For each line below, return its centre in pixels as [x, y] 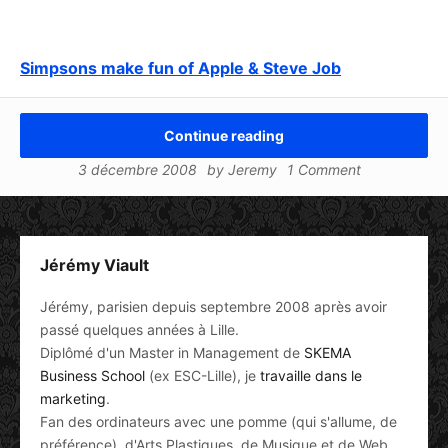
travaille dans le [311, 375]
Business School [92, 375]
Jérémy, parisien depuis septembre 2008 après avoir [213, 306]
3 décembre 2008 [137, 169]
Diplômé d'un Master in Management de [172, 352]
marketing [73, 398]
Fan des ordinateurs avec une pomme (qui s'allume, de [218, 421]
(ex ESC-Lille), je [202, 375]
